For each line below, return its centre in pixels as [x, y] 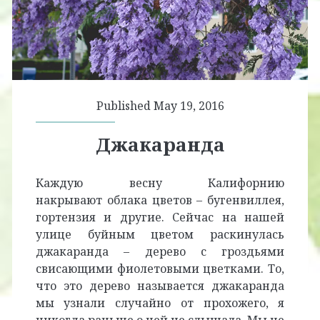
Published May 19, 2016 [160, 106]
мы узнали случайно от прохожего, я [160, 303]
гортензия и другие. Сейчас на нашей [160, 217]
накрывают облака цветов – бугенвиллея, [160, 200]
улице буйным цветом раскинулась [160, 235]
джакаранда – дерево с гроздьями [160, 252]
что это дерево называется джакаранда [160, 286]
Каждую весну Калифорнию [160, 183]
